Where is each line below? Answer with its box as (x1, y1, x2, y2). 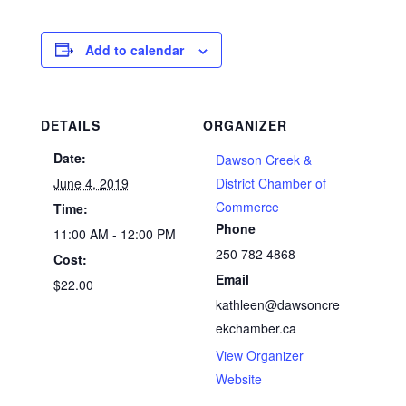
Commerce (216, 197, 279, 216)
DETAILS (40, 115, 101, 134)
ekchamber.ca (216, 318, 296, 337)
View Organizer (216, 345, 304, 364)
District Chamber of (216, 173, 326, 192)
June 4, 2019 (53, 173, 129, 192)
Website (216, 369, 262, 388)
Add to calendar (84, 40, 184, 59)
